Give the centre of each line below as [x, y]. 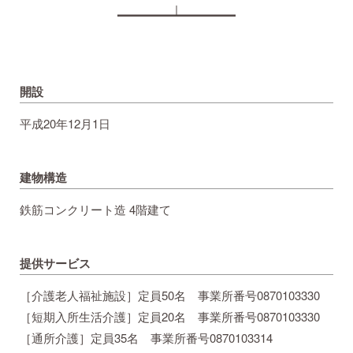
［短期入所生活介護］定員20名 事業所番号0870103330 [170, 317]
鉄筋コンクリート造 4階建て [95, 210]
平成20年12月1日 [65, 124]
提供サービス [55, 264]
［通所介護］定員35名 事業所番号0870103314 [146, 338]
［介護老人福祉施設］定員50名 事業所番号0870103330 [170, 295]
